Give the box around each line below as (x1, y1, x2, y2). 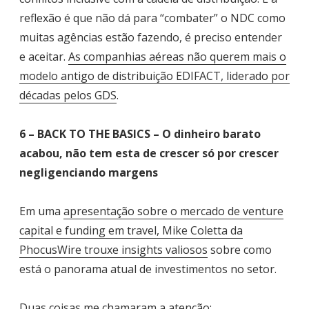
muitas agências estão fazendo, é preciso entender (19, 29, 282, 45)
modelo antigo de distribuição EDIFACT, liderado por (19, 68, 290, 83)
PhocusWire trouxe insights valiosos (19, 241, 208, 257)
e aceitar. (19, 48, 68, 64)
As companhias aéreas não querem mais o (68, 48, 286, 64)
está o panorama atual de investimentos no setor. (19, 261, 277, 277)
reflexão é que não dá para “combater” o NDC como (19, 10, 286, 26)
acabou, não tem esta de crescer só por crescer (19, 145, 279, 161)
